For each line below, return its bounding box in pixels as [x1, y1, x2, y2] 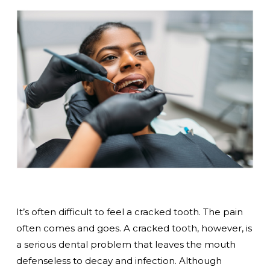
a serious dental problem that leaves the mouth [16, 238, 236, 250]
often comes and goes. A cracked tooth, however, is [16, 222, 252, 234]
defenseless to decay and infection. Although [16, 254, 222, 266]
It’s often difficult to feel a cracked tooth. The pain [16, 206, 243, 218]
